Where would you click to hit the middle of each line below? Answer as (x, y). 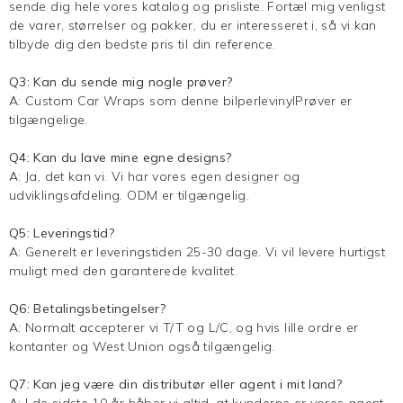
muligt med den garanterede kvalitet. (123, 270)
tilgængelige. (49, 119)
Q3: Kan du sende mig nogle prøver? (121, 81)
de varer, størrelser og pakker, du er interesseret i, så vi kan (193, 25)
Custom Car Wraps (88, 100)
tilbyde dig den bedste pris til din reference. (143, 44)
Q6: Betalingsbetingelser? (87, 308)
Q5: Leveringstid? (62, 233)
